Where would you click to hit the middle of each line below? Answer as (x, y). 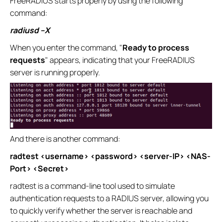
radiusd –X (30, 30)
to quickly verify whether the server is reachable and (101, 211)
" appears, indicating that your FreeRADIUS (120, 60)
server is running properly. (55, 72)
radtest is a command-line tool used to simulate (92, 186)
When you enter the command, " (66, 47)
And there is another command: (65, 139)
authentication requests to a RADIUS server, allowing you (109, 198)
